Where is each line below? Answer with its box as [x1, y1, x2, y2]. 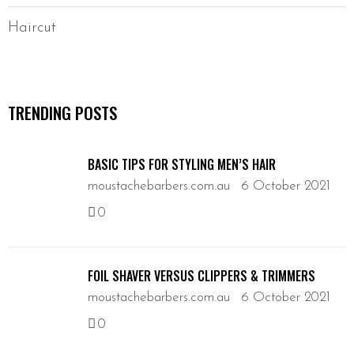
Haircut [8, 21, 56, 36]
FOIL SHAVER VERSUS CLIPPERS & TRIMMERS [87, 266, 315, 286]
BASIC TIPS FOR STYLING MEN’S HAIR [87, 155, 276, 175]
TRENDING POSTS [8, 100, 117, 126]
